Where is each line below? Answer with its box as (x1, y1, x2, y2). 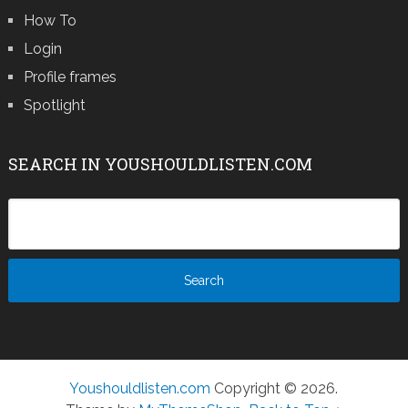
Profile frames (23, 68, 117, 87)
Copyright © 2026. (210, 380, 339, 398)
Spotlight (23, 97, 86, 115)
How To (23, 12, 76, 30)
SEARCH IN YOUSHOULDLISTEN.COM (7, 153, 312, 176)
